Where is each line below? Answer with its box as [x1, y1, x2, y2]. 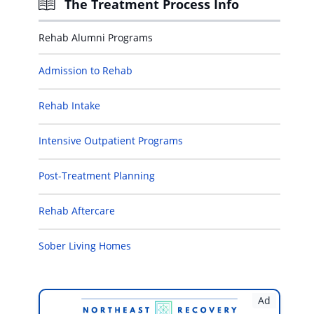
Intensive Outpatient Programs [39, 134, 183, 147]
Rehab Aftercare [39, 204, 115, 217]
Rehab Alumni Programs [39, 31, 153, 44]
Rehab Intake [39, 99, 100, 112]
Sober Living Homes [39, 239, 131, 252]
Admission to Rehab [39, 64, 132, 77]
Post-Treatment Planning [39, 169, 155, 182]
